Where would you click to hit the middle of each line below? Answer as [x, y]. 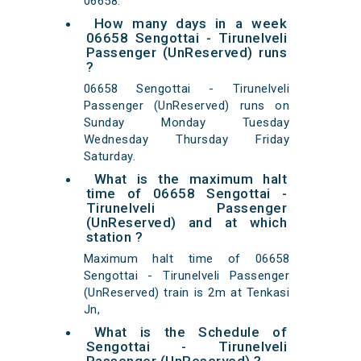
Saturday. [110, 157]
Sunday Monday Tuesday [187, 123]
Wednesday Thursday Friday [187, 140]
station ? [114, 237]
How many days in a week [191, 24]
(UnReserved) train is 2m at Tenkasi [187, 293]
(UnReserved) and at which [187, 223]
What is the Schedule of [191, 332]
